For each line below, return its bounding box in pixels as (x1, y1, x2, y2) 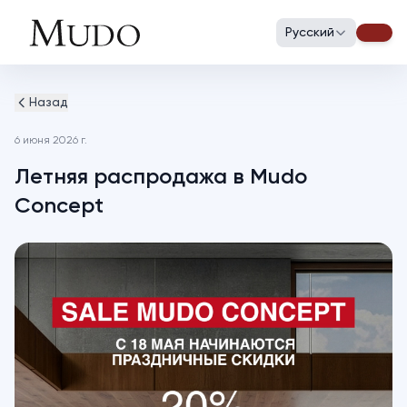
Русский (285, 25, 334, 39)
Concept (15, 195, 104, 217)
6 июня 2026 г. (15, 135, 87, 146)
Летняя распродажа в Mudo (15, 166, 307, 188)
